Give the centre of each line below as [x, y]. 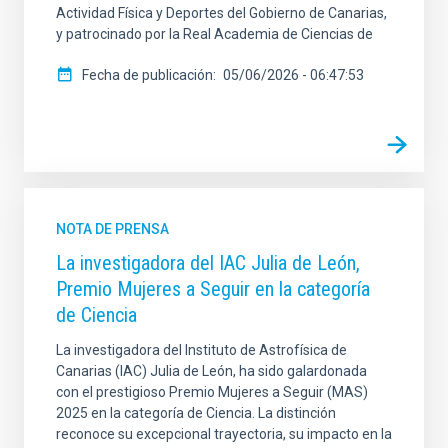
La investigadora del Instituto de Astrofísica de [201, 349]
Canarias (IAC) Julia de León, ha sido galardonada [211, 370]
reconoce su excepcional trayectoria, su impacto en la [224, 433]
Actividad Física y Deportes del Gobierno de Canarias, [221, 12]
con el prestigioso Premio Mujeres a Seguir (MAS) [212, 391]
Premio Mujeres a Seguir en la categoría [213, 288]
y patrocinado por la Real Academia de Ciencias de [214, 33]
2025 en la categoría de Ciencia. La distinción [196, 412]
